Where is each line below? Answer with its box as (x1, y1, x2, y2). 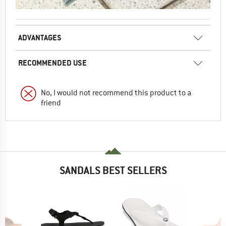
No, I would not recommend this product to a (41, 87, 191, 98)
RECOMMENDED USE (18, 57, 87, 68)
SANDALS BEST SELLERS (59, 163, 167, 177)
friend (41, 97, 61, 108)
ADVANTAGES (18, 32, 62, 43)
